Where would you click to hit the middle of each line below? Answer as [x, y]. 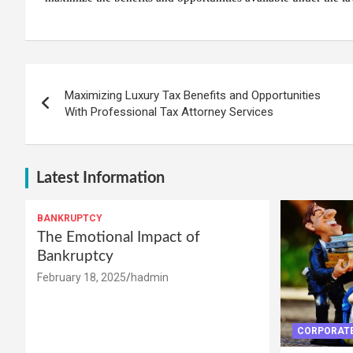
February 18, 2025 [82, 277]
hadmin [150, 277]
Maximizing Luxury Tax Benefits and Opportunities [193, 95]
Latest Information [100, 178]
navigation [83, 111]
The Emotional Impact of [119, 237]
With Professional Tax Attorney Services [169, 111]
